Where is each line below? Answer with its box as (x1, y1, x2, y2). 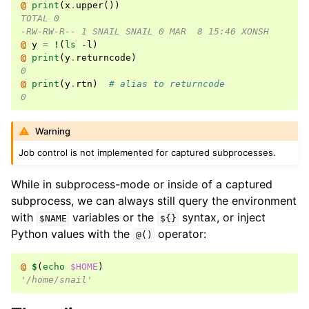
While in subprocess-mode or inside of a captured (11, 177, 272, 192)
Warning (35, 126, 71, 137)
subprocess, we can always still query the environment (11, 194, 297, 208)
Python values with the (11, 227, 133, 241)
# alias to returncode (109, 78, 225, 89)
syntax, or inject (179, 210, 266, 225)
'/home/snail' (21, 275, 92, 286)
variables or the (69, 210, 158, 225)
